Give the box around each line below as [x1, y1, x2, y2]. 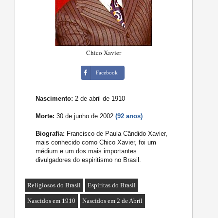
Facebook [96, 70, 118, 76]
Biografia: [36, 130, 65, 138]
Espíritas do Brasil [88, 182, 136, 189]
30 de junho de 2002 [54, 112, 116, 120]
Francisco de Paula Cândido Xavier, [65, 130, 168, 138]
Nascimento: [36, 95, 73, 103]
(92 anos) [115, 112, 143, 120]
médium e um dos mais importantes [36, 147, 137, 155]
